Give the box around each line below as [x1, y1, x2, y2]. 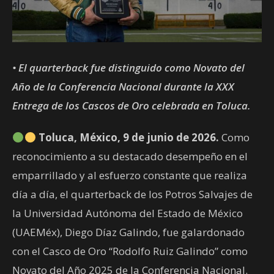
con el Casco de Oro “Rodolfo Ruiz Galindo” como [12, 243, 248, 258]
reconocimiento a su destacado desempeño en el [12, 149, 248, 163]
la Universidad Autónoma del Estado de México [12, 206, 243, 220]
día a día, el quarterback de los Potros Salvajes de [12, 187, 253, 201]
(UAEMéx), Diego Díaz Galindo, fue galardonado [12, 224, 245, 239]
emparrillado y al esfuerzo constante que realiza [12, 168, 247, 182]
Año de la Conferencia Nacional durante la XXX [12, 79, 234, 94]
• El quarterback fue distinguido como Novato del [12, 60, 245, 75]
